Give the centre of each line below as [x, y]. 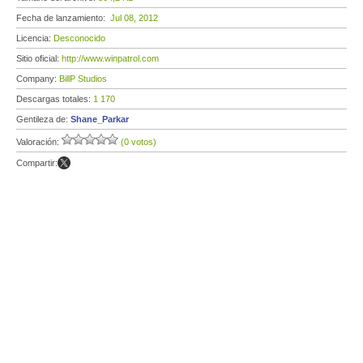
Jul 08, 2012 [134, 18]
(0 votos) [139, 142]
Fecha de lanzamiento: [63, 18]
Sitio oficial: [39, 58]
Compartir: [37, 163]
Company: [38, 79]
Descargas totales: [55, 99]
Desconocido [79, 38]
